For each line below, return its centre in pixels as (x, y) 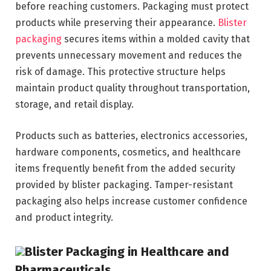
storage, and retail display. (74, 105)
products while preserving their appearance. (116, 23)
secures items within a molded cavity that (156, 39)
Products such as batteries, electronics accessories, (131, 136)
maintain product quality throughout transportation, (132, 88)
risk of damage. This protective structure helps (120, 72)
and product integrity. (64, 218)
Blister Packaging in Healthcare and (127, 251)
